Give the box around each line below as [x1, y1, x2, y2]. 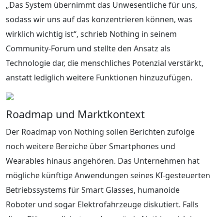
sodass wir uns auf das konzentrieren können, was [6, 14, 192, 25]
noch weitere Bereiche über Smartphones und [6, 140, 175, 152]
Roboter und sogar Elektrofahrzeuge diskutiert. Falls [6, 199, 199, 210]
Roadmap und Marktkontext [6, 107, 145, 121]
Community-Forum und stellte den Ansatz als [6, 43, 170, 54]
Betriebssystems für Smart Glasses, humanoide [6, 184, 180, 195]
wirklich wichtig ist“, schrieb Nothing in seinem [6, 28, 177, 39]
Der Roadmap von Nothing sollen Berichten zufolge [6, 126, 195, 137]
